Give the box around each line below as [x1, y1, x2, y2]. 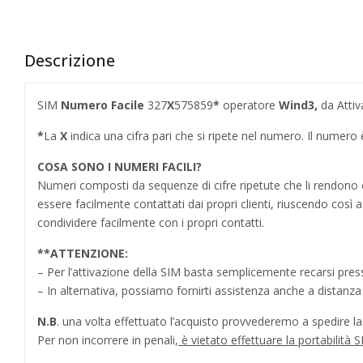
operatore [223, 96, 279, 113]
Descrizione [24, 49, 115, 71]
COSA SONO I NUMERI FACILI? [37, 158, 202, 174]
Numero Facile [58, 96, 147, 113]
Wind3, [279, 96, 321, 113]
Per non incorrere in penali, [37, 331, 178, 348]
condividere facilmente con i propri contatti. [37, 214, 264, 230]
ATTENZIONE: [50, 245, 128, 261]
